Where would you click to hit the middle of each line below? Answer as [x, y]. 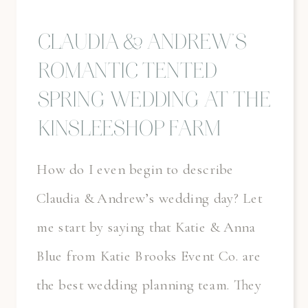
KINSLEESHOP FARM [129, 131]
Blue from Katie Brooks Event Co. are [149, 256]
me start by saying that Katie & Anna [146, 227]
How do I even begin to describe [135, 169]
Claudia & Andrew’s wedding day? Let [150, 198]
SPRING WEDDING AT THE [154, 102]
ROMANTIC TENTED [127, 73]
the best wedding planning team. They [149, 285]
